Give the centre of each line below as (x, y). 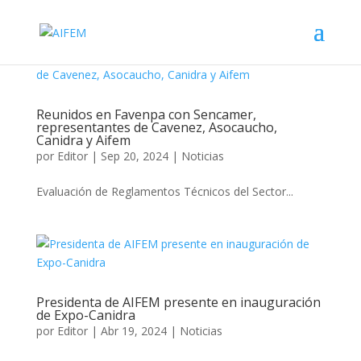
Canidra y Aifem (83, 140)
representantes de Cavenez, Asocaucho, (156, 127)
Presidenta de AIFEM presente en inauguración (178, 302)
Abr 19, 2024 (133, 331)
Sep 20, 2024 (134, 156)
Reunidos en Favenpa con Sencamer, (146, 114)
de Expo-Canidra (85, 315)
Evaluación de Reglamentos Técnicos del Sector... (164, 191)
